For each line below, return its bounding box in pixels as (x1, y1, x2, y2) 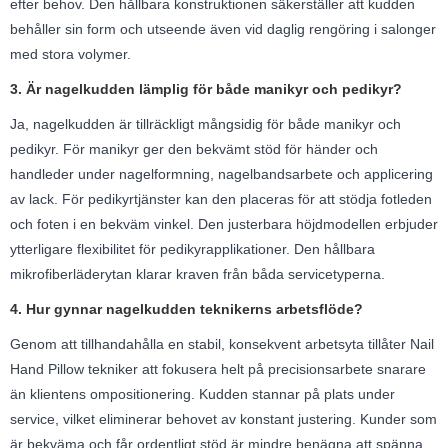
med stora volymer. (10, 45, 131, 62)
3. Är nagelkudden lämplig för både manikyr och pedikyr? (10, 80, 402, 97)
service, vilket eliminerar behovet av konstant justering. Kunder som (10, 410, 437, 427)
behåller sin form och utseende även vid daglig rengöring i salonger (10, 20, 436, 37)
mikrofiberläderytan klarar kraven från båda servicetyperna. (10, 265, 385, 282)
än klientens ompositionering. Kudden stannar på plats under (10, 385, 395, 402)
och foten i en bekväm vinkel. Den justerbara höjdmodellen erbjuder (10, 215, 438, 232)
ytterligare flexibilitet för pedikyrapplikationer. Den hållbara (10, 240, 375, 257)
